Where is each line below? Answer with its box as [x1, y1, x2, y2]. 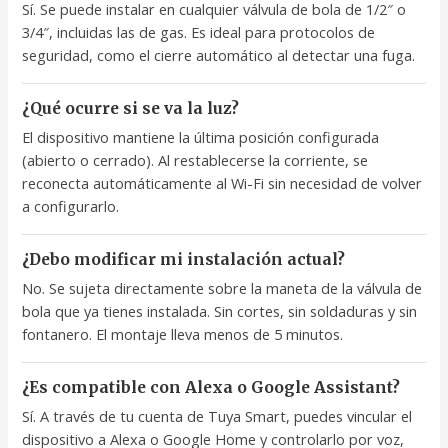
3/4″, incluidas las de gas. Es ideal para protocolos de [22, 22, 376, 43]
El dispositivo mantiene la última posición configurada [22, 127, 380, 148]
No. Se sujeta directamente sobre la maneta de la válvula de [22, 278, 423, 299]
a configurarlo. [22, 196, 120, 217]
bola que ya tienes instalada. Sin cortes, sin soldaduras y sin [22, 301, 418, 322]
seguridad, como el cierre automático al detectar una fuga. [22, 45, 416, 66]
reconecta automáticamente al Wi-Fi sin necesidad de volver [22, 173, 423, 194]
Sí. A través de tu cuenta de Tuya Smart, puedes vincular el [22, 406, 413, 427]
